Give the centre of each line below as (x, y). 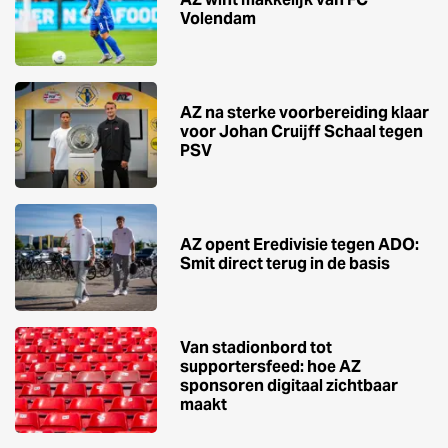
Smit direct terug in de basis (285, 263)
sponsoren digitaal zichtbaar (289, 386)
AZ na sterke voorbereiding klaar (304, 112)
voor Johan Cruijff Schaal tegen (301, 131)
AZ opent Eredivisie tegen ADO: (299, 244)
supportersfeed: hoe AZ (270, 367)
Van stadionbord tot (256, 348)
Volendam (218, 18)
